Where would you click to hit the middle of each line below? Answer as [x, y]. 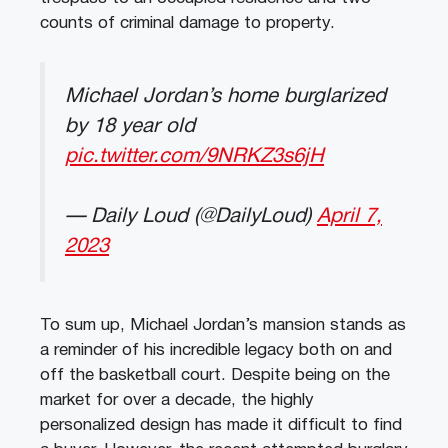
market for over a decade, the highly [177, 401]
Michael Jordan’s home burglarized [225, 96]
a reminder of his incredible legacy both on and [216, 351]
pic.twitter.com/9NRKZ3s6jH [194, 156]
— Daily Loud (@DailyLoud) [191, 217]
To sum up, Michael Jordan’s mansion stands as [223, 326]
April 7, [349, 217]
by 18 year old [130, 126]
